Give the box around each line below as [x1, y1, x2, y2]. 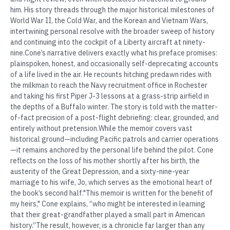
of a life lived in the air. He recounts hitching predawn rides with [10, 70, 212, 80]
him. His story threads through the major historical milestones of [10, 5, 215, 15]
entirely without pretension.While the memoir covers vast [10, 124, 193, 133]
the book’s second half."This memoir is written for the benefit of [10, 188, 213, 198]
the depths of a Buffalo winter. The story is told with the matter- [10, 102, 218, 112]
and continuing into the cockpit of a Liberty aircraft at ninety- [10, 37, 205, 47]
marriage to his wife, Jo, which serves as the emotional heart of [10, 178, 213, 187]
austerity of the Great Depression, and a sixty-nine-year [10, 167, 189, 177]
